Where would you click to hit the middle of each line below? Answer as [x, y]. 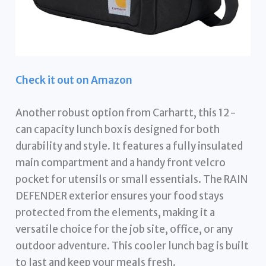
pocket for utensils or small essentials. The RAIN [132, 180]
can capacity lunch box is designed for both [118, 130]
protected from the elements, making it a [115, 213]
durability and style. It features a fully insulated [129, 146]
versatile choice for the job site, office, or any [124, 229]
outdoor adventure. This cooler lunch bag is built [132, 246]
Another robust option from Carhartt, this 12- [126, 113]
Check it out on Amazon [74, 80]
